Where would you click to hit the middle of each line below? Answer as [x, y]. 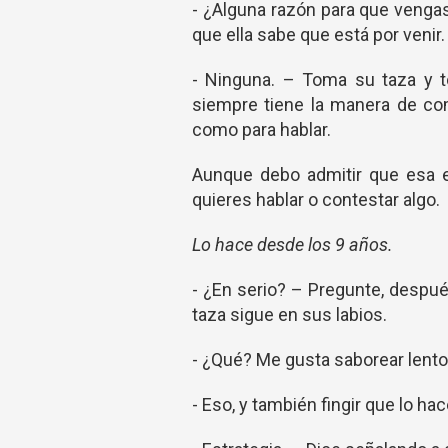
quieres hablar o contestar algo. [316, 199]
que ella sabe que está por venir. [318, 34]
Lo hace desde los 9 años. [292, 244]
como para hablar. [261, 129]
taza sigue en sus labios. [289, 314]
